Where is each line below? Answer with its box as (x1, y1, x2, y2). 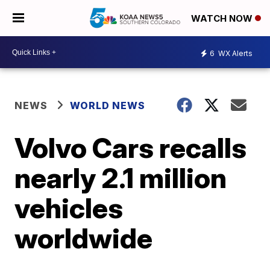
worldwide (14, 221, 153, 255)
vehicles (14, 191, 124, 225)
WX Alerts (216, 48, 253, 58)
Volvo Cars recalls (14, 131, 247, 165)
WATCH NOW (191, 13, 255, 25)
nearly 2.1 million (14, 161, 227, 195)
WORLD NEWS (70, 99, 146, 111)
